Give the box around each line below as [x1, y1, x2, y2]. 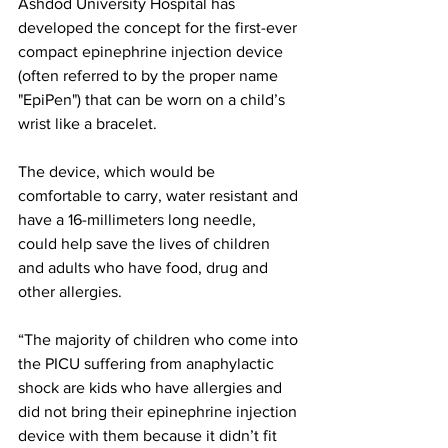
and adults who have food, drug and [18, 258, 272, 276]
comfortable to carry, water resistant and [18, 186, 302, 204]
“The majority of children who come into [18, 330, 302, 348]
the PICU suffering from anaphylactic [18, 354, 278, 372]
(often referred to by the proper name [18, 66, 282, 84]
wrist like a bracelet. [18, 114, 157, 132]
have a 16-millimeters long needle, [18, 210, 260, 228]
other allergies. [18, 282, 122, 300]
